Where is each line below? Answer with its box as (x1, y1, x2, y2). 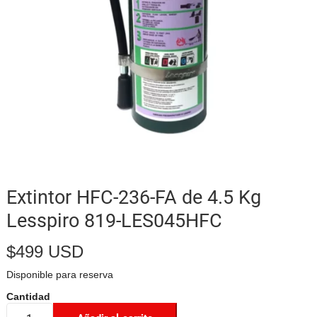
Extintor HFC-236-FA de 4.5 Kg (6, 185, 261, 209)
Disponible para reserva (6, 269, 113, 280)
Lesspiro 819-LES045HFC (6, 209, 222, 232)
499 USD (15, 241, 83, 261)
